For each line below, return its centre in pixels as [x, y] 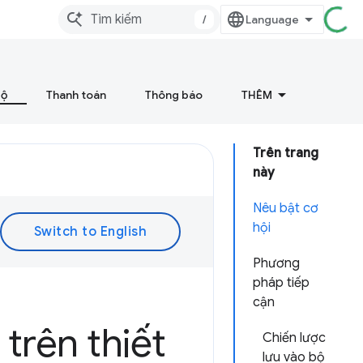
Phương [276, 263]
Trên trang [286, 153]
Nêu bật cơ [286, 208]
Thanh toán [76, 95]
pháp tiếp [281, 283]
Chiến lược [294, 338]
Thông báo [174, 95]
